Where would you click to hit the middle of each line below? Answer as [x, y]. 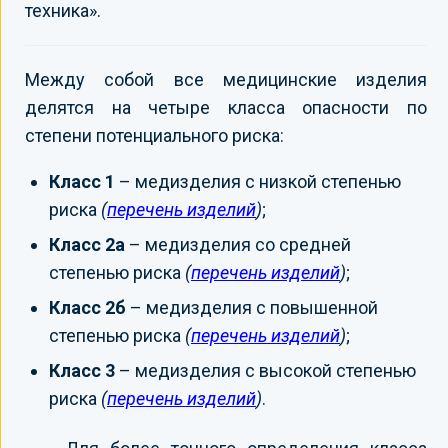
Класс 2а [87, 244]
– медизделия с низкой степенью [258, 181]
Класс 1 [82, 181]
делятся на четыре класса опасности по [226, 107]
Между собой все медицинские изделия [226, 79]
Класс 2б [87, 307]
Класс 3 [82, 370]
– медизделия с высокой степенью [265, 370]
